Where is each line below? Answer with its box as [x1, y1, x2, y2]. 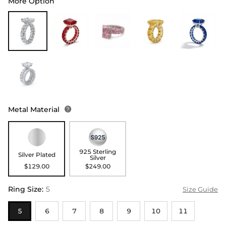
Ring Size [8, 185, 42, 194]
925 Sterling [79, 148, 117, 156]
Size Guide [183, 185, 218, 194]
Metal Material [8, 105, 62, 115]
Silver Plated [18, 151, 55, 159]
